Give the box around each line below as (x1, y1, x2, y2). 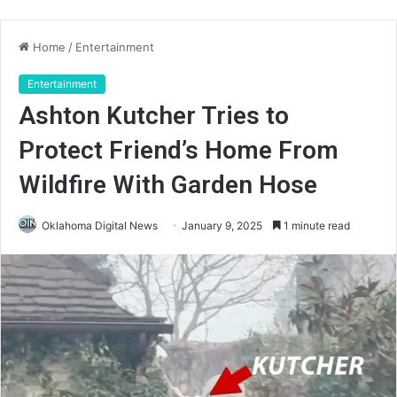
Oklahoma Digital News (42, 219, 158, 232)
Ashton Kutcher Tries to (19, 101, 289, 130)
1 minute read (281, 219, 350, 232)
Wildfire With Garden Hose (19, 170, 317, 199)
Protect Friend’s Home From (19, 136, 339, 165)
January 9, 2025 (182, 219, 262, 232)
